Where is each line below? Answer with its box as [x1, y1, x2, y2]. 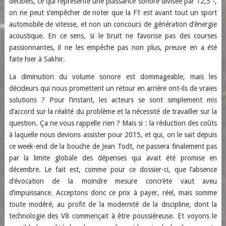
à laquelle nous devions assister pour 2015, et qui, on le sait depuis [9, 131, 217, 139]
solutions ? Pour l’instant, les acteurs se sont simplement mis [9, 96, 217, 104]
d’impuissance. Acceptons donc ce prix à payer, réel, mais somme [9, 189, 217, 197]
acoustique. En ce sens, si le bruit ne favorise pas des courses [9, 32, 217, 40]
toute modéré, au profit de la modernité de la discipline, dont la [9, 200, 217, 208]
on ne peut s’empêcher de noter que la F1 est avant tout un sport [9, 9, 217, 17]
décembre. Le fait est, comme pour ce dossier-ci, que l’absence [9, 165, 217, 174]
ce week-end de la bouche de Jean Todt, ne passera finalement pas [9, 142, 217, 150]
